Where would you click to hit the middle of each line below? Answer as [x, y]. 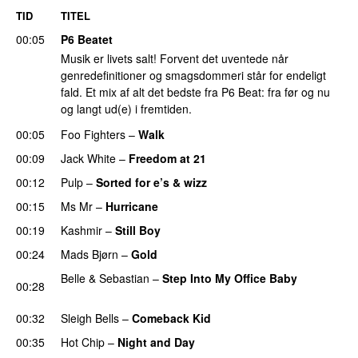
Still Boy [138, 230]
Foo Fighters [93, 134]
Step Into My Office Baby [230, 278]
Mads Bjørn [89, 254]
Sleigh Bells [90, 318]
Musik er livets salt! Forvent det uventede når [175, 59]
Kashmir [82, 230]
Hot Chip [83, 342]
